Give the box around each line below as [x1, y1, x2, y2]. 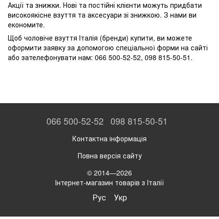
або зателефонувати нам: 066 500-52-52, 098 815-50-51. [8, 52, 193, 62]
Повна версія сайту [77, 150, 142, 160]
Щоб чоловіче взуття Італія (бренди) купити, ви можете [8, 33, 192, 43]
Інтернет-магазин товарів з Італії [55, 177, 164, 187]
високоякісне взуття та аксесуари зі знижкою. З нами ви [8, 10, 197, 20]
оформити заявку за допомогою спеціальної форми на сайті [8, 43, 208, 52]
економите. [8, 20, 45, 29]
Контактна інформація [72, 133, 147, 143]
